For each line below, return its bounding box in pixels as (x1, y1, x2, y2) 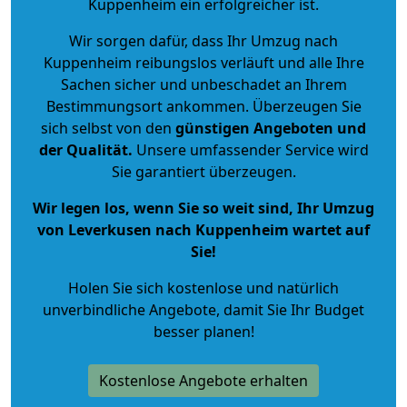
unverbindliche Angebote (43, 299, 216, 320)
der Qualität (38, 139, 128, 160)
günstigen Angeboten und (172, 117, 366, 138)
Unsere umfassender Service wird (132, 139, 369, 160)
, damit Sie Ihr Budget (216, 299, 364, 320)
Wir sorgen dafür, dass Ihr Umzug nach (69, 30, 338, 51)
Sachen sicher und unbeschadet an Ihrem (60, 74, 347, 94)
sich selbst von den (41, 117, 172, 138)
